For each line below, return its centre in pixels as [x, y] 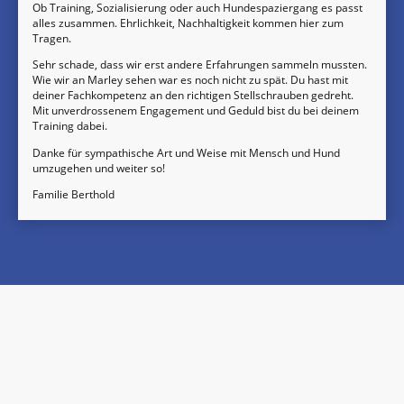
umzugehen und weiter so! [99, 168]
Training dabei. [70, 126]
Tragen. [53, 39]
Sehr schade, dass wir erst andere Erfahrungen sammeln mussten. [200, 65]
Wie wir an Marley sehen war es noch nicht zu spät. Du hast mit [190, 80]
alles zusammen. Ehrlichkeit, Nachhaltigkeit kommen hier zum [188, 23]
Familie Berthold [73, 194]
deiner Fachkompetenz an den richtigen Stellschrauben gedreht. [193, 96]
